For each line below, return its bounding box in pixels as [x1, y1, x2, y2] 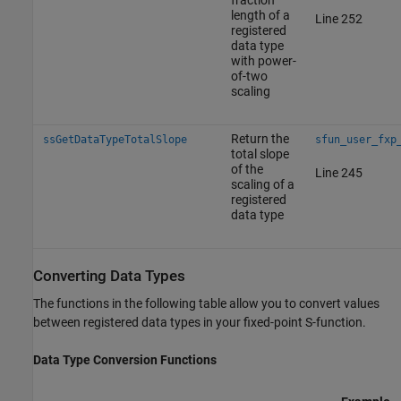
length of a [230, 7, 290, 22]
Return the [230, 131, 289, 146]
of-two [230, 68, 268, 83]
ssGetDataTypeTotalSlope [42, 132, 187, 146]
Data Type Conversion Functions [33, 352, 217, 367]
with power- [230, 53, 296, 68]
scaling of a [230, 176, 294, 192]
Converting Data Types [33, 267, 185, 285]
